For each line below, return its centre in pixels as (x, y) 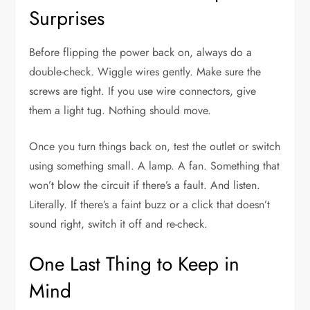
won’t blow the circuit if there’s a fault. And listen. (145, 185)
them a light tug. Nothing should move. (120, 111)
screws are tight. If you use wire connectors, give (143, 91)
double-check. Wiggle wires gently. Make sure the (145, 72)
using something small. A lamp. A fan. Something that (155, 166)
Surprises (67, 19)
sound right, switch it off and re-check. (119, 224)
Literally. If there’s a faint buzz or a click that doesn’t (150, 205)
